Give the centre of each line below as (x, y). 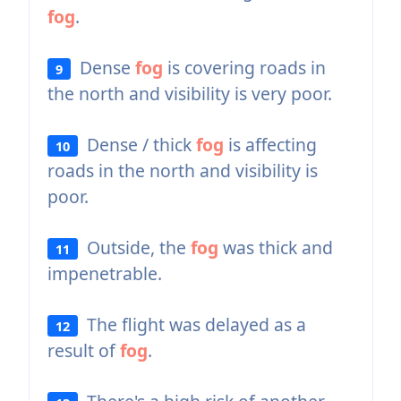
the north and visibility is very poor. (189, 93)
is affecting (271, 144)
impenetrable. (104, 273)
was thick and (276, 247)
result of (83, 350)
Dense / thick (137, 144)
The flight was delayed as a (192, 324)
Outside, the (135, 247)
